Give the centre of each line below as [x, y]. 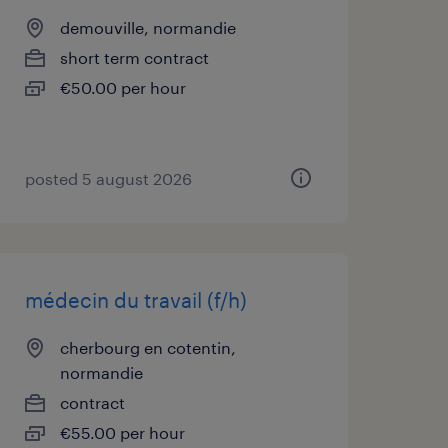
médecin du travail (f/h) [135, 300]
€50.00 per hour [122, 87]
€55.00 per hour [122, 432]
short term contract [134, 57]
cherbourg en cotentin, [147, 347]
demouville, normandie [147, 27]
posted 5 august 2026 [108, 178]
